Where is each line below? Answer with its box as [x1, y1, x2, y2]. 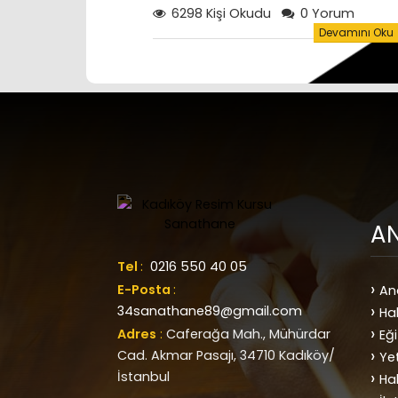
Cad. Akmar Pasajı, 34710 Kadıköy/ [117, 346, 335, 365]
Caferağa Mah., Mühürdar [166, 325, 330, 344]
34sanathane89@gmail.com [117, 302, 302, 321]
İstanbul [117, 368, 170, 386]
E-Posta [117, 281, 173, 299]
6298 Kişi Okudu [168, 4, 271, 23]
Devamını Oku [318, 25, 394, 41]
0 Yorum [297, 4, 354, 23]
